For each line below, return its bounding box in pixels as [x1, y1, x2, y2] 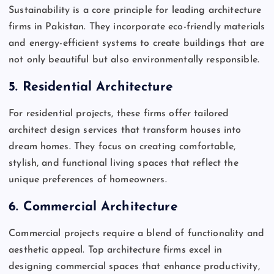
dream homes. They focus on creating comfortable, [9, 142, 235, 152]
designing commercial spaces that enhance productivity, [9, 262, 260, 272]
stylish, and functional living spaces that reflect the [9, 158, 239, 169]
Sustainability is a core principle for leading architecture [9, 6, 262, 16]
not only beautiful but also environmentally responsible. [9, 55, 259, 65]
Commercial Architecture [23, 200, 178, 213]
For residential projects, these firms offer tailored [9, 109, 229, 119]
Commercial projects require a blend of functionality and [9, 229, 264, 239]
